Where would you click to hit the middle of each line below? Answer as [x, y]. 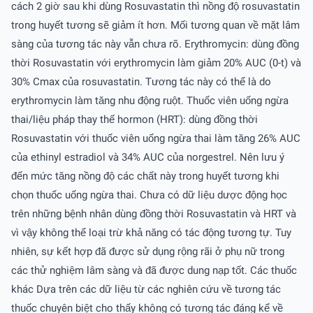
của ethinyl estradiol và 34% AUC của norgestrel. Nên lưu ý [148, 157]
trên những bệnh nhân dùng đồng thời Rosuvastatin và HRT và [154, 213]
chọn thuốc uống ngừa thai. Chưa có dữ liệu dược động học [149, 195]
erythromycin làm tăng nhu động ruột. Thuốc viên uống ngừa [150, 100]
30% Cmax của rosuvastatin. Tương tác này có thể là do [141, 81]
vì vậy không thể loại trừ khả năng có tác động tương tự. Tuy [151, 232]
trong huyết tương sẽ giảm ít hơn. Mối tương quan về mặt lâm [155, 25]
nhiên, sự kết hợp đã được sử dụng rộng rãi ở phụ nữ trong [148, 251]
